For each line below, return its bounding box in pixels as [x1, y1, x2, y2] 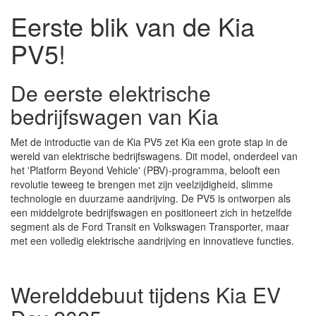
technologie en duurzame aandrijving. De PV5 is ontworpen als [11, 190, 291, 205]
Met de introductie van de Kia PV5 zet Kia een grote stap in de [11, 134, 288, 149]
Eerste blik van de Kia [11, 7, 255, 44]
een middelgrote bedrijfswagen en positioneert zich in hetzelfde [11, 205, 292, 219]
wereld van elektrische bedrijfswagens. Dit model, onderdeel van [11, 148, 298, 163]
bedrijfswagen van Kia [11, 100, 219, 131]
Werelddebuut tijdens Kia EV [11, 279, 281, 310]
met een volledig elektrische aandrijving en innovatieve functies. [11, 233, 294, 248]
